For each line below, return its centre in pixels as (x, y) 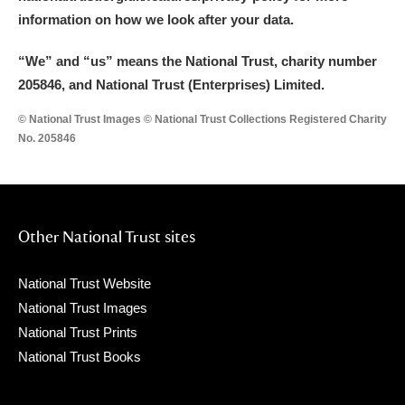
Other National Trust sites (107, 236)
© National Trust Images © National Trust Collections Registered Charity (202, 119)
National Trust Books (80, 357)
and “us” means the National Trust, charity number (217, 61)
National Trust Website (85, 283)
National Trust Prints (78, 332)
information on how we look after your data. (156, 19)
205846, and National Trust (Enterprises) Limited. (171, 85)
